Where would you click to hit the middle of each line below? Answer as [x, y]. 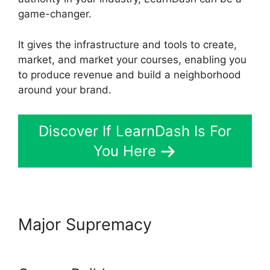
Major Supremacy [87, 225]
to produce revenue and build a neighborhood [130, 74]
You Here [125, 151]
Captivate [194, 225]
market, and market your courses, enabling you [132, 59]
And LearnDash [77, 244]
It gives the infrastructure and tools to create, [127, 44]
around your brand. [65, 89]
